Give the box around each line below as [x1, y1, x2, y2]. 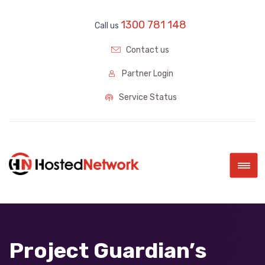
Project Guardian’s [9, 238, 206, 263]
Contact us [124, 45, 169, 55]
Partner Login [120, 69, 173, 79]
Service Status [117, 92, 177, 102]
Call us [94, 21, 121, 31]
